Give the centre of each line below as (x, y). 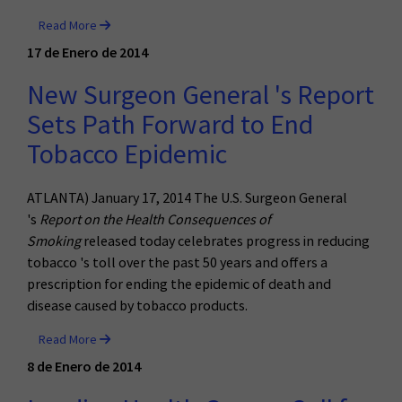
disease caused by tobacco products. (137, 306)
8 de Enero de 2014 (84, 366)
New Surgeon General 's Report (201, 95)
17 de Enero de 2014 (87, 52)
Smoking (54, 241)
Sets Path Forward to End (170, 125)
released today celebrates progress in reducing (225, 241)
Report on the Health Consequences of (155, 219)
